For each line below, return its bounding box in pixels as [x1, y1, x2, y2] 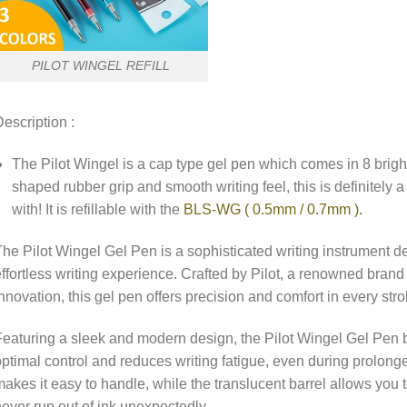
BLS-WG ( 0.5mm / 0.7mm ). [184, 201, 363, 217]
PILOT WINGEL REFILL [31, 58, 170, 74]
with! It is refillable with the [12, 201, 184, 217]
